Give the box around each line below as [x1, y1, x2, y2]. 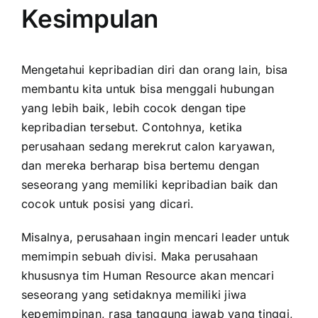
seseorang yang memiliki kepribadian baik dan [21, 177, 278, 192]
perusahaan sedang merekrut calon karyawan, [21, 139, 276, 154]
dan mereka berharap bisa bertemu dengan [21, 158, 260, 173]
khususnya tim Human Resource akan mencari [21, 268, 274, 283]
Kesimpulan [21, 3, 158, 33]
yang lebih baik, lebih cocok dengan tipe [21, 101, 246, 116]
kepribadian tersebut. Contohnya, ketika [21, 120, 243, 135]
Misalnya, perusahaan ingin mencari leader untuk [21, 230, 290, 245]
